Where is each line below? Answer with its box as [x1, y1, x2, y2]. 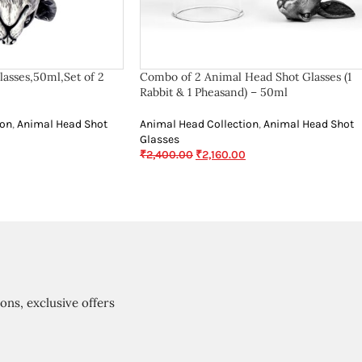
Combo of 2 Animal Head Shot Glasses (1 [140, 69, 351, 84]
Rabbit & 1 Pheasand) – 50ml [140, 85, 288, 99]
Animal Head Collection [140, 117, 259, 131]
